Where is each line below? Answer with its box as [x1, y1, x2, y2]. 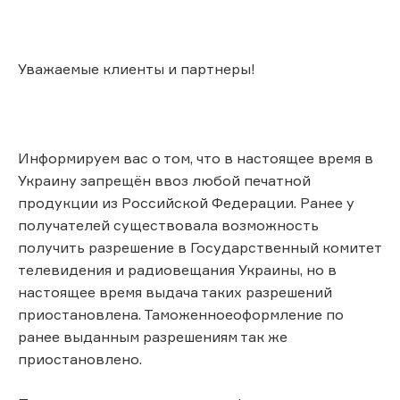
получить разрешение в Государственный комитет [18, 237, 381, 256]
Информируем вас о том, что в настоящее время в [18, 148, 373, 167]
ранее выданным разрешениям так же [18, 327, 287, 346]
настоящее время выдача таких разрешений [18, 282, 332, 301]
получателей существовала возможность [18, 215, 319, 234]
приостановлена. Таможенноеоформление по [18, 304, 344, 323]
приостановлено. [18, 349, 142, 368]
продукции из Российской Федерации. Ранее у [18, 193, 354, 212]
